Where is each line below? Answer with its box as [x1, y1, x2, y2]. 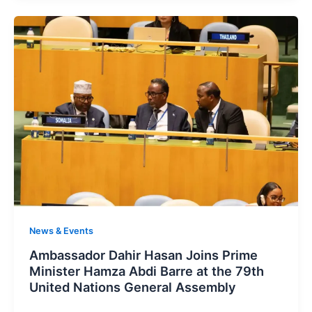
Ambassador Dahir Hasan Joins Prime [29, 247, 258, 263]
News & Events [29, 226, 93, 237]
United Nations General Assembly [29, 279, 236, 295]
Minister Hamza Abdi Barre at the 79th [29, 263, 264, 279]
